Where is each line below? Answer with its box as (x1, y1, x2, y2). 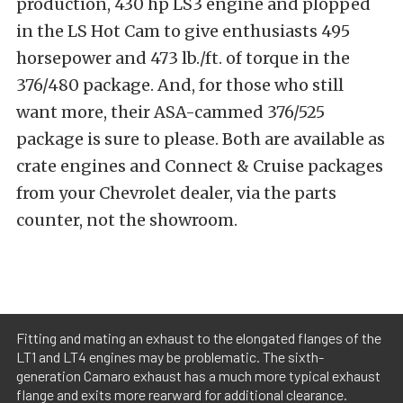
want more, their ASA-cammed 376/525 (16, 101, 325, 122)
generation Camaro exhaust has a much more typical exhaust (16, 366, 381, 384)
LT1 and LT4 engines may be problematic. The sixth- (16, 347, 324, 365)
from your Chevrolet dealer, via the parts (16, 182, 336, 203)
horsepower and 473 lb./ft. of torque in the (16, 47, 350, 68)
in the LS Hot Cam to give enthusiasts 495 (16, 20, 350, 41)
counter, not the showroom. (16, 209, 237, 230)
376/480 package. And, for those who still (16, 74, 344, 95)
